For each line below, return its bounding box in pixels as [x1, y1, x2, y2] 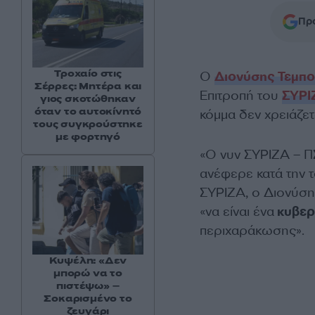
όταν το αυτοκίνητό [34, 105, 142, 119]
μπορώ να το [53, 266, 122, 281]
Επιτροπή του [199, 87, 282, 105]
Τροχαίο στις [54, 67, 122, 81]
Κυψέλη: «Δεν [49, 254, 127, 268]
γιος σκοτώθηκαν [39, 92, 136, 106]
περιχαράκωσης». [199, 222, 304, 240]
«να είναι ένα [199, 203, 274, 221]
